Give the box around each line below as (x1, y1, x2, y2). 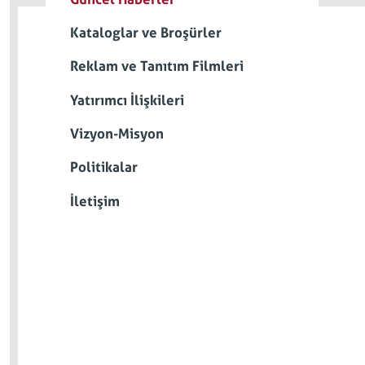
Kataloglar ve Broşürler (70, 24, 222, 41)
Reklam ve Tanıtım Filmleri (70, 58, 244, 75)
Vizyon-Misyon (70, 125, 164, 143)
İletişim (70, 192, 120, 209)
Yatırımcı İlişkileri (70, 91, 184, 108)
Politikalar (70, 159, 138, 176)
